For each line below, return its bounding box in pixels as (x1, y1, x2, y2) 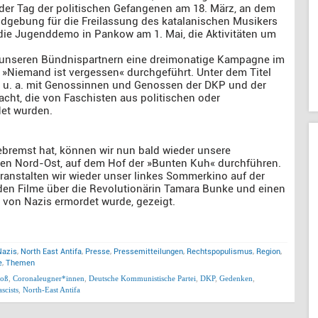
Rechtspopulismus (187, 247, 253, 256)
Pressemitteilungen (114, 247, 183, 256)
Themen (6, 258, 35, 268)
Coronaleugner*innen (13, 274, 84, 283)
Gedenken (219, 274, 253, 283)
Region (256, 247, 280, 256)
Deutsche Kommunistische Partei (89, 274, 196, 283)
